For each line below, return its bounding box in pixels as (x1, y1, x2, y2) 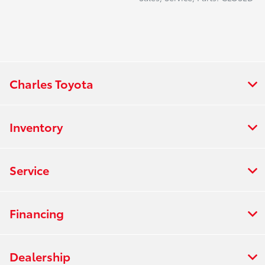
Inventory (9, 118, 63, 135)
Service (9, 161, 49, 179)
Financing (9, 205, 64, 222)
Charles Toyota (9, 75, 93, 92)
